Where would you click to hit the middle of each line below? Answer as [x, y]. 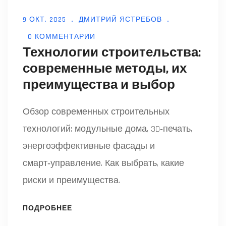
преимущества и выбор [99, 85]
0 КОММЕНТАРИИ [62, 37]
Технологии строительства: [112, 53]
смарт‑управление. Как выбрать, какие [103, 163]
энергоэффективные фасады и [89, 146]
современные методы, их [105, 69]
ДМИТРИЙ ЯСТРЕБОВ [120, 20]
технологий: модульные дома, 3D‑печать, [107, 129]
